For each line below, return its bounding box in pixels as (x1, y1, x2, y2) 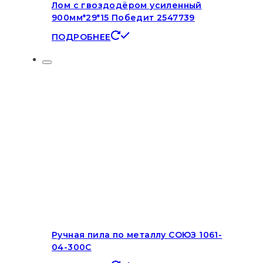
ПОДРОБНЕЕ (52, 32, 111, 43)
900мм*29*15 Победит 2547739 (52, 12, 195, 23)
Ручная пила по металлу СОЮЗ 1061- (52, 230, 222, 241)
